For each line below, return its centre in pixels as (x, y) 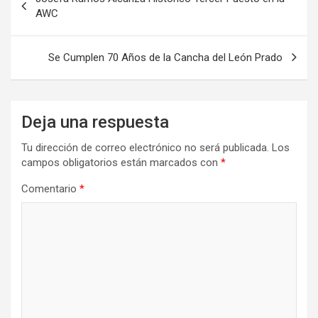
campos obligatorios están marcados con (121, 162)
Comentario (50, 188)
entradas (46, 33)
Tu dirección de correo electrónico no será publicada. (145, 147)
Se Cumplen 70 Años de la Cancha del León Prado (165, 57)
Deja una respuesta (95, 122)
